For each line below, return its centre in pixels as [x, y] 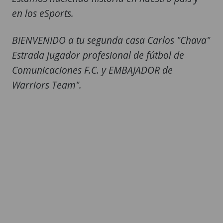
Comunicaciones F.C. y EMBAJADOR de [92, 70]
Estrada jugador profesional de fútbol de [98, 55]
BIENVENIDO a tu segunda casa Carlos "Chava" [111, 40]
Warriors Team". [47, 85]
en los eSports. [43, 13]
